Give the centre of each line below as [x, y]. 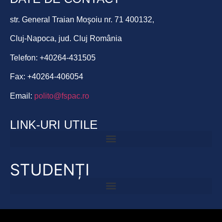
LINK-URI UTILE [54, 124]
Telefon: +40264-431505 [53, 57]
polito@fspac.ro [62, 96]
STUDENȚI [50, 169]
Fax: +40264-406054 [47, 77]
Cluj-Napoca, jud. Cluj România [66, 39]
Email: [22, 96]
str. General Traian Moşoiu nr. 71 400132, [82, 19]
